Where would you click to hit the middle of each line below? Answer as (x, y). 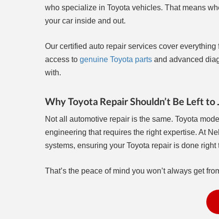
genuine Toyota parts (116, 60)
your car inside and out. (85, 21)
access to (62, 60)
